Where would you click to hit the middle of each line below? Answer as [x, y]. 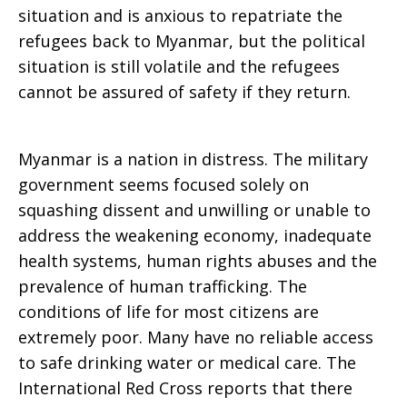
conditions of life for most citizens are [169, 312]
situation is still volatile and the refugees [179, 66]
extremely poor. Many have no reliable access [196, 337]
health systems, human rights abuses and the [198, 261]
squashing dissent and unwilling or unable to [194, 210]
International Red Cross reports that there [185, 388]
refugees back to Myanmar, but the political [192, 41]
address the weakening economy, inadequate [195, 235]
